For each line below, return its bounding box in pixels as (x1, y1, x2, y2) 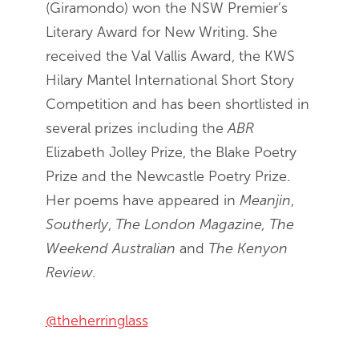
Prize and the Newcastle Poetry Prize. (45, 167, 290, 184)
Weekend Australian (45, 240, 175, 256)
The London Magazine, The (115, 216, 294, 232)
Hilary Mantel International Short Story (45, 71, 294, 88)
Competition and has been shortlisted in (45, 95, 309, 112)
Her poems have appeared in (45, 192, 240, 208)
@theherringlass (45, 312, 148, 329)
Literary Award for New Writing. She (45, 23, 277, 40)
